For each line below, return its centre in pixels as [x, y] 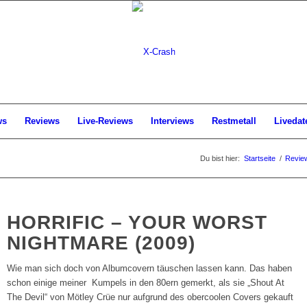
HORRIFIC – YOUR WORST [137, 222]
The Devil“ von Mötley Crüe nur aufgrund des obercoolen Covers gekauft [150, 297]
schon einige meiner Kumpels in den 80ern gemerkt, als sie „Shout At [146, 283]
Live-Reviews [105, 121]
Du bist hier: [220, 158]
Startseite [260, 158]
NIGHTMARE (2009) [101, 243]
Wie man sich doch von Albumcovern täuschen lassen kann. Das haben [150, 269]
